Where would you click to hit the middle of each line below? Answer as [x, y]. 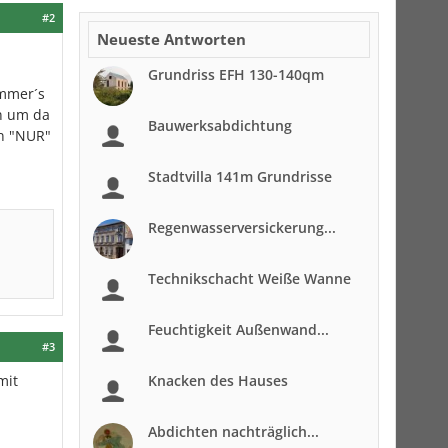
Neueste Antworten [171, 39]
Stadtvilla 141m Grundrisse [240, 176]
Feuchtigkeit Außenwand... [238, 329]
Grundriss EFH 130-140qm [236, 74]
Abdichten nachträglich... [233, 431]
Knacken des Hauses [218, 380]
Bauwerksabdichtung [220, 125]
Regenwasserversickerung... [242, 227]
